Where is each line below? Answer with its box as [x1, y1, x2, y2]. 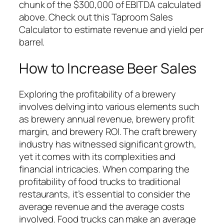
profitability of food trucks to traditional [19, 175, 180, 188]
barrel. [19, 35, 45, 48]
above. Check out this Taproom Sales [19, 10, 173, 23]
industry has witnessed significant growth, [19, 137, 196, 151]
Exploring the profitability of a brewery [19, 87, 176, 101]
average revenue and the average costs [19, 200, 185, 213]
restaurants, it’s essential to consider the [19, 187, 190, 201]
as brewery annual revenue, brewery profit [19, 112, 194, 126]
